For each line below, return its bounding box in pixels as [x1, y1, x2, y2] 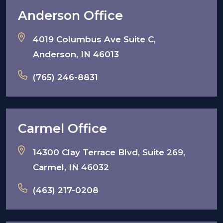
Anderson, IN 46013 [33, 49, 119, 59]
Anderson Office [18, 7, 123, 23]
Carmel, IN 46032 [33, 162, 109, 172]
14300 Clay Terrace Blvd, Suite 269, [33, 147, 185, 157]
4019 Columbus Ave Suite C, [33, 34, 156, 44]
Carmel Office [18, 120, 107, 136]
